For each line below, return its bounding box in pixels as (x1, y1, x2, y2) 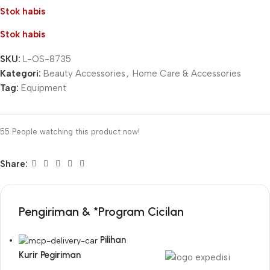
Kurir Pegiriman (19, 249, 81, 260)
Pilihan (100, 234, 126, 246)
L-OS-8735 (23, 54, 71, 65)
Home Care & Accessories (133, 68, 241, 80)
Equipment (21, 83, 66, 94)
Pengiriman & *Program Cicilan (19, 204, 184, 219)
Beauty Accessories (43, 68, 125, 80)
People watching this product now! (12, 127, 140, 137)
